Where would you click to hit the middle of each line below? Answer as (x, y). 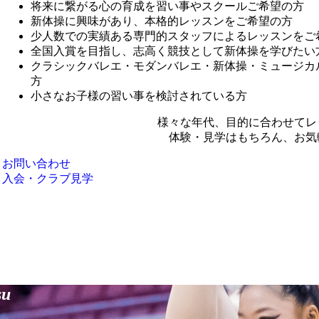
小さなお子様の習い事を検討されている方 (138, 96)
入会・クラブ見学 (47, 179)
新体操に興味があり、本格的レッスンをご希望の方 (161, 21)
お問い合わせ (36, 164)
